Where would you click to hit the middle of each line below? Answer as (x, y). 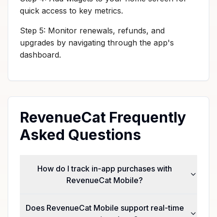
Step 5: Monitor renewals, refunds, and (92, 30)
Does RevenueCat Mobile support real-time (105, 208)
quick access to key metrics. (71, 10)
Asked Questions (80, 134)
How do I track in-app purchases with (105, 168)
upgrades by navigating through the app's (97, 42)
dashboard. (40, 54)
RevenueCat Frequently (103, 117)
